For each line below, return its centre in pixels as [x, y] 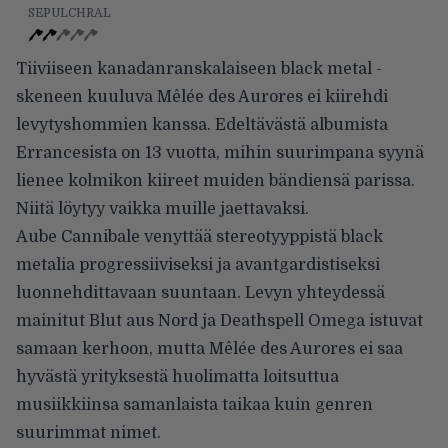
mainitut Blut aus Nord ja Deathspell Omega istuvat [219, 320]
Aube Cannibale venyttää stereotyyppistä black [199, 236]
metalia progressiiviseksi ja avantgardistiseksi [198, 264]
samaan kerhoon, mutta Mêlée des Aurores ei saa [209, 348]
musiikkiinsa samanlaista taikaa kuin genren [194, 404]
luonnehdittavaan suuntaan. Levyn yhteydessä [200, 292]
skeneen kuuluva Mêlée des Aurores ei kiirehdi [202, 96]
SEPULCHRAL [69, 12]
